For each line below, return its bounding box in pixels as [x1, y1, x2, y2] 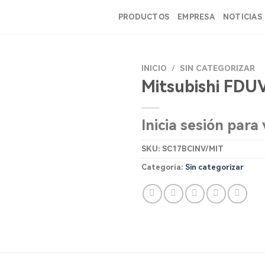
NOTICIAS [222, 12, 262, 21]
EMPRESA [177, 12, 215, 21]
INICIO [141, 63, 167, 73]
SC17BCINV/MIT [162, 144, 224, 153]
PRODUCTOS [118, 12, 170, 21]
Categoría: [141, 162, 185, 172]
